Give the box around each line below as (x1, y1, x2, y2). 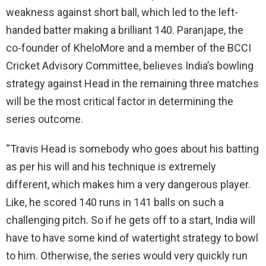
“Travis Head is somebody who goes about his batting (6, 142, 259, 155)
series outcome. (6, 112, 83, 125)
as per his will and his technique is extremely (6, 160, 216, 173)
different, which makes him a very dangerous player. (6, 178, 251, 191)
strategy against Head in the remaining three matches (6, 77, 259, 90)
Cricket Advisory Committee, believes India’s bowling (6, 59, 254, 72)
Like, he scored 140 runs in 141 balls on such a (6, 195, 224, 208)
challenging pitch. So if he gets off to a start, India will (6, 213, 255, 226)
